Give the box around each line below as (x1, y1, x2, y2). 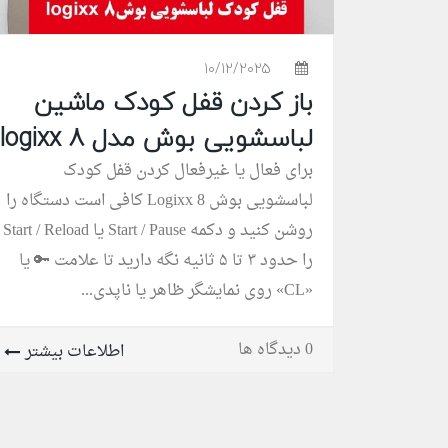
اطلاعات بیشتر (25, 336, 124, 367)
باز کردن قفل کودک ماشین (34, 79, 313, 124)
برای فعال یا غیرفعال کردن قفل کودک (63, 155, 313, 186)
